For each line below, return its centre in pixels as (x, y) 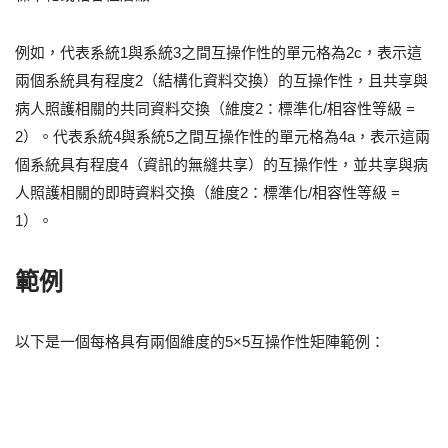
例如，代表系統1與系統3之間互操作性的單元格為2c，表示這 (218, 52)
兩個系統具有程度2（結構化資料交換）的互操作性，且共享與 (221, 80)
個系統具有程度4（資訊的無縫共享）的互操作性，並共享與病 (221, 164)
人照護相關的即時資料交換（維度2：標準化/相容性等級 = (207, 192)
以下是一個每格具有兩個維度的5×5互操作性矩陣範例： (200, 341)
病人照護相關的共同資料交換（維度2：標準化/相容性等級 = (215, 108)
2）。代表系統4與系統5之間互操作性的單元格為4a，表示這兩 (222, 136)
